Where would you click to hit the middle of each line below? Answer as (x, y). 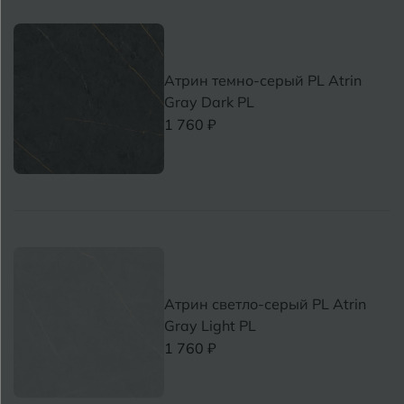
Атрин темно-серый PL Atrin (263, 81)
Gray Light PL (211, 326)
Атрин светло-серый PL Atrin (266, 304)
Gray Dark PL (210, 102)
